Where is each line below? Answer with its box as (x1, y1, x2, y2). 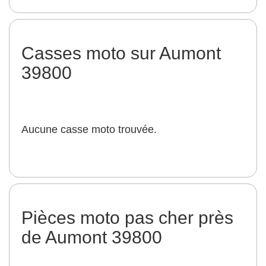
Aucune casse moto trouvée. (21, 123, 157, 135)
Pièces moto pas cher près (21, 208, 233, 227)
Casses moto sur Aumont (21, 43, 221, 63)
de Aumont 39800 (21, 227, 162, 247)
